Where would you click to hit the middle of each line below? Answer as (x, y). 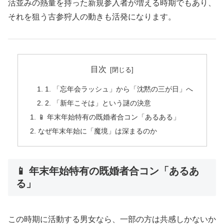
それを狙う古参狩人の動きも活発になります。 (92, 16)
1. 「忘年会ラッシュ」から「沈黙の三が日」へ (119, 89)
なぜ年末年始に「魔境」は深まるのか (97, 131)
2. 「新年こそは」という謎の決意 (98, 103)
